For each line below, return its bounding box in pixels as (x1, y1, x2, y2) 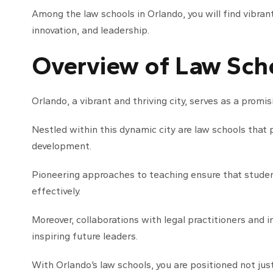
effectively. (32, 185, 80, 197)
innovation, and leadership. (32, 24, 149, 36)
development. (32, 140, 91, 152)
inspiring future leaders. (32, 230, 138, 242)
